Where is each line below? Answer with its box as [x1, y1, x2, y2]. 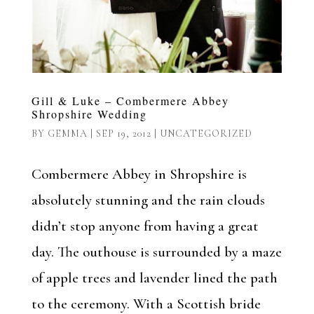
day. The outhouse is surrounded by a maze [31, 243, 282, 261]
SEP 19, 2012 [95, 128, 151, 140]
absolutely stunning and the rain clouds [31, 191, 265, 210]
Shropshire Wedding [31, 107, 147, 122]
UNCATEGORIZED [159, 128, 252, 140]
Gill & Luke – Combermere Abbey [31, 93, 229, 109]
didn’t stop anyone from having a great [31, 217, 259, 235]
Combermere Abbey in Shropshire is [31, 165, 247, 184]
